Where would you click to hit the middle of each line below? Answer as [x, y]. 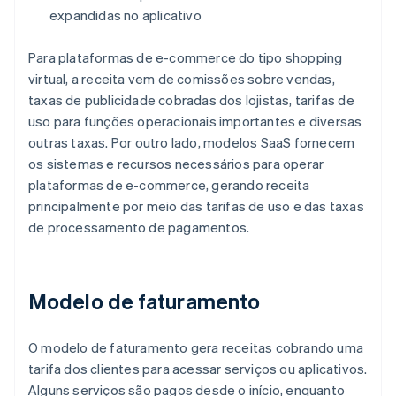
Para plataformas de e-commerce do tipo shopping [186, 58]
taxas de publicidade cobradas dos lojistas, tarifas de [191, 100]
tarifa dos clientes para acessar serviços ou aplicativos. [198, 369]
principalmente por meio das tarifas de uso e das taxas [196, 206]
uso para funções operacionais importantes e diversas [195, 122]
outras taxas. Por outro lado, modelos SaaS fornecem [192, 143]
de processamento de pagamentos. [139, 228]
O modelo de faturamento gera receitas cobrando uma [196, 348]
